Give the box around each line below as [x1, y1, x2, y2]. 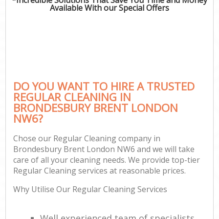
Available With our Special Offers [50, 2, 169, 13]
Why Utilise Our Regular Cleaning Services [13, 184, 168, 195]
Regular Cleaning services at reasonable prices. [13, 165, 186, 176]
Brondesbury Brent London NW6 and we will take [13, 144, 195, 155]
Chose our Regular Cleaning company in [13, 133, 161, 144]
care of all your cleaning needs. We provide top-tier [13, 154, 200, 166]
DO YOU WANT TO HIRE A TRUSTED [13, 78, 195, 94]
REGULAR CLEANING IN [13, 89, 131, 105]
